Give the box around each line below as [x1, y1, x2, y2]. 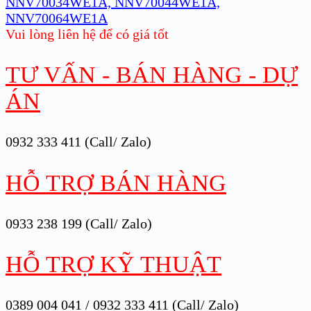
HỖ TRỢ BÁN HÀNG [6, 169, 226, 196]
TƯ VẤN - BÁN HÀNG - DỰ [6, 62, 298, 88]
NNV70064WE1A [6, 10, 108, 26]
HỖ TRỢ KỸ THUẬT [6, 251, 221, 278]
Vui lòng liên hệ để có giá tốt [6, 26, 169, 42]
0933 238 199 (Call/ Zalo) [6, 215, 152, 231]
